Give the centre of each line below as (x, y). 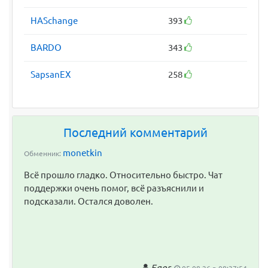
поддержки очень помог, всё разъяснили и (114, 188)
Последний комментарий (136, 133)
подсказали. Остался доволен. (89, 201)
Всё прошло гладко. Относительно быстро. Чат (123, 175)
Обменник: (42, 153)
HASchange (54, 20)
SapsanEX (51, 74)
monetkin (83, 153)
